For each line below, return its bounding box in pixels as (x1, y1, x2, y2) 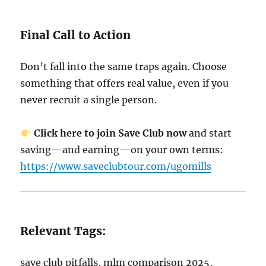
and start (186, 127, 232, 139)
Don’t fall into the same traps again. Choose (20, 61, 227, 72)
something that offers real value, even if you (20, 77, 229, 89)
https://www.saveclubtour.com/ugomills (20, 160, 212, 172)
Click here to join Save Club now (33, 127, 186, 139)
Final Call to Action (20, 28, 131, 42)
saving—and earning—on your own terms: (20, 144, 224, 156)
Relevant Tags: (20, 224, 106, 238)
